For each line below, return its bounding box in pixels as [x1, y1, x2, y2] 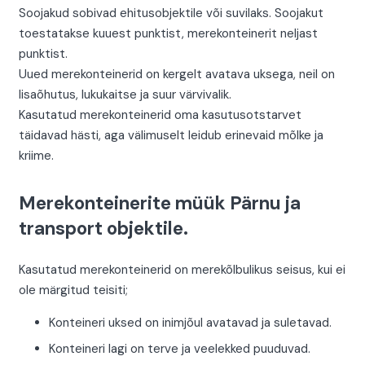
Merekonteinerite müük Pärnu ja [18, 191, 301, 216]
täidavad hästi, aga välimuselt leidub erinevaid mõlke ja [18, 127, 323, 144]
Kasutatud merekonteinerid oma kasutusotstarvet [18, 107, 301, 124]
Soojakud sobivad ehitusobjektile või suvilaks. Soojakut [18, 5, 323, 22]
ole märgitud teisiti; [18, 281, 128, 298]
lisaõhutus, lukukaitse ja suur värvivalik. [18, 86, 231, 103]
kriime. [18, 147, 54, 165]
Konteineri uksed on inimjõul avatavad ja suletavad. [49, 314, 332, 331]
